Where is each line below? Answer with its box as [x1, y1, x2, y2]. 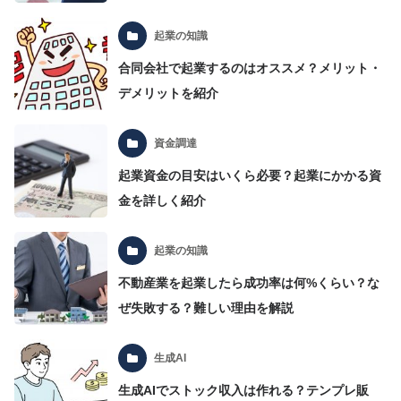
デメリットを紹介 [118, 86, 219, 101]
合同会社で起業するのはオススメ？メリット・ [118, 61, 382, 76]
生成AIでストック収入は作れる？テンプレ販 [118, 383, 370, 398]
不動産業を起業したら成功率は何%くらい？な [118, 276, 380, 291]
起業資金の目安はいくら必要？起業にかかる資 [118, 168, 382, 183]
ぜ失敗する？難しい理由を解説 [118, 301, 294, 316]
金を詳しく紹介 [118, 193, 207, 209]
